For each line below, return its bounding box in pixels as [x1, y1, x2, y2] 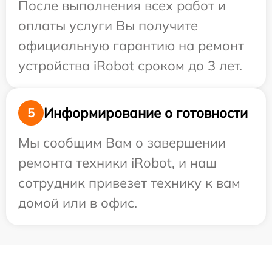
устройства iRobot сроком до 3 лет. [18, 57, 242, 75]
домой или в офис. [18, 194, 137, 212]
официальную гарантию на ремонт [18, 37, 244, 55]
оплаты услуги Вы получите [18, 17, 198, 35]
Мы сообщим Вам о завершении [18, 134, 226, 152]
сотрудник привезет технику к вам [18, 174, 240, 192]
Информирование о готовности [44, 104, 248, 121]
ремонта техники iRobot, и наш [18, 154, 217, 172]
